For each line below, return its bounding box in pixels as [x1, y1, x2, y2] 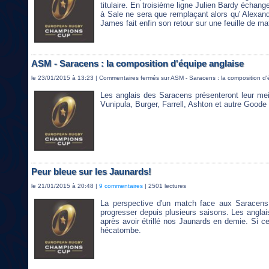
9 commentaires [99, 183, 143, 190]
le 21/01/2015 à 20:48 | [31, 183, 99, 190]
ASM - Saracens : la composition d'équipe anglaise [31, 58, 244, 69]
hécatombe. [100, 226, 141, 235]
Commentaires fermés [99, 74, 159, 82]
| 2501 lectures [143, 183, 186, 190]
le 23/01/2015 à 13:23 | [31, 74, 99, 82]
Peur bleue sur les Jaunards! [31, 166, 151, 177]
